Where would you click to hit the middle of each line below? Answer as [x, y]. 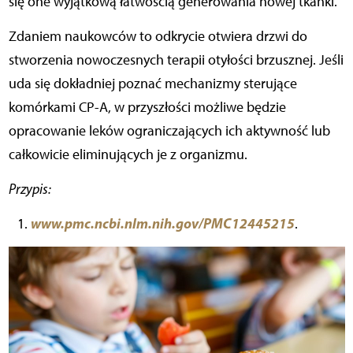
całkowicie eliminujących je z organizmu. [128, 154]
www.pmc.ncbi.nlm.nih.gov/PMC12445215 [162, 223]
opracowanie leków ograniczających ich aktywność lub [169, 130]
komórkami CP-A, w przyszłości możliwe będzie [147, 107]
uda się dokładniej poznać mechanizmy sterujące [152, 83]
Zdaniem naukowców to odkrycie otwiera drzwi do [158, 36]
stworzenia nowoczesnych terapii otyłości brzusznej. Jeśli [176, 59]
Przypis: [30, 189]
